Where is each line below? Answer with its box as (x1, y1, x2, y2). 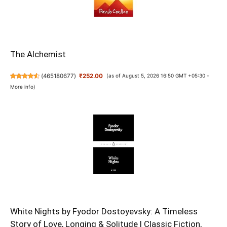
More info (10, 84, 33, 90)
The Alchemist (10, 49, 66, 60)
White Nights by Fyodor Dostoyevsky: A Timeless (10, 206, 198, 217)
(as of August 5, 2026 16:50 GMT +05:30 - (106, 72, 209, 79)
